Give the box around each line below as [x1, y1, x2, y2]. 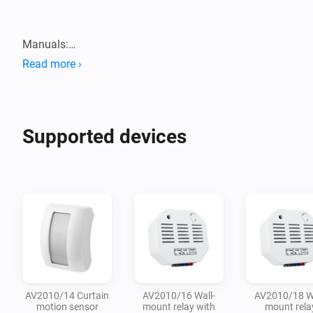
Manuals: [22, 37, 68, 51]
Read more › [22, 57, 82, 71]
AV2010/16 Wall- [143, 289, 215, 301]
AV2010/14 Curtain [25, 289, 109, 301]
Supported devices [22, 124, 187, 148]
